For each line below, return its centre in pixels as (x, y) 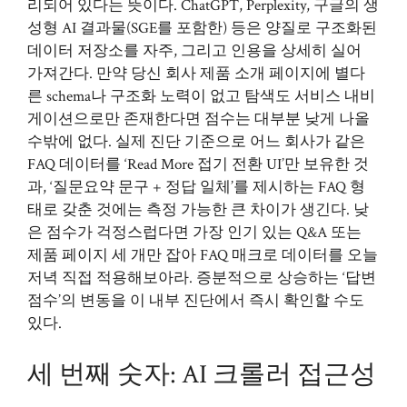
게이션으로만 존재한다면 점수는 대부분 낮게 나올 (199, 119)
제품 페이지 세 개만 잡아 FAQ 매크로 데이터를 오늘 (203, 255)
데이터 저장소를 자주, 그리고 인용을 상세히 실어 (194, 51)
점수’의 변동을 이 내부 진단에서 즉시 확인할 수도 (196, 301)
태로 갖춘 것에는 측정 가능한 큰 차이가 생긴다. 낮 (198, 210)
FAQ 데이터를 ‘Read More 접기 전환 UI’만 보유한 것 (198, 164)
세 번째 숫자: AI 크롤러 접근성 (202, 374)
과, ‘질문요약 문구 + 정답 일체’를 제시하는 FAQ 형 (196, 187)
